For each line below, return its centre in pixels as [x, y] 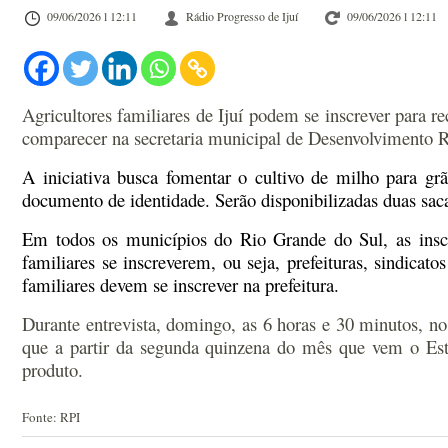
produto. [52, 369]
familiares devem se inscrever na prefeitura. [180, 284]
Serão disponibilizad [289, 199]
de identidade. [161, 199]
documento [65, 199]
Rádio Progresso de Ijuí [242, 16]
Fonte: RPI [51, 417]
